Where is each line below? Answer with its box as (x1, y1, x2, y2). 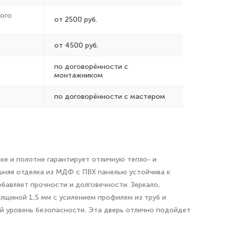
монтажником (54, 71, 103, 80)
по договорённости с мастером (54, 92, 165, 101)
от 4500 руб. (54, 41, 98, 50)
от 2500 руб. (54, 15, 97, 24)
